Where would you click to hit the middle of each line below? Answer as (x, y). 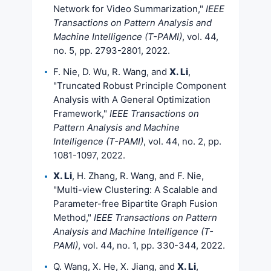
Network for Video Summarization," (129, 9)
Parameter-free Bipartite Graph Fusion (135, 204)
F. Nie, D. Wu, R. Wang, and (111, 71)
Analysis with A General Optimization (132, 99)
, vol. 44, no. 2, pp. (182, 141)
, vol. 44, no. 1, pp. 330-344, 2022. (152, 245)
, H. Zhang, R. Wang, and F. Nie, (138, 176)
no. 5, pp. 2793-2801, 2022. (112, 51)
